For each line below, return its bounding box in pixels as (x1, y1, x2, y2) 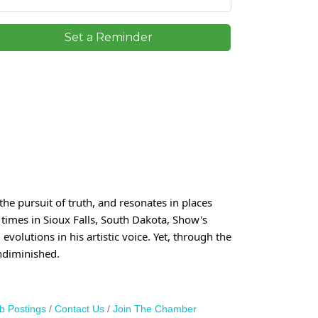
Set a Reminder (64, 30, 153, 44)
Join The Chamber (112, 303, 197, 314)
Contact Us (54, 303, 104, 314)
